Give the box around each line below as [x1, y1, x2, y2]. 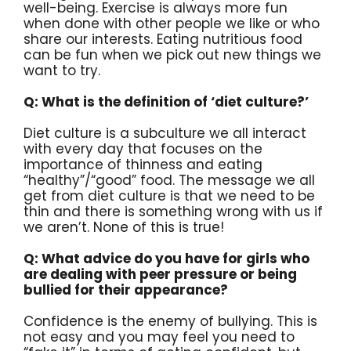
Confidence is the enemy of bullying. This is [24, 311, 317, 331]
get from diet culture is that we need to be [24, 186, 315, 205]
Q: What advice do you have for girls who [24, 248, 309, 268]
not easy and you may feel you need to [24, 327, 295, 346]
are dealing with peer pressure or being [24, 264, 297, 284]
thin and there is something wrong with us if [24, 201, 323, 221]
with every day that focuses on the [24, 139, 262, 158]
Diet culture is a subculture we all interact [24, 123, 306, 143]
